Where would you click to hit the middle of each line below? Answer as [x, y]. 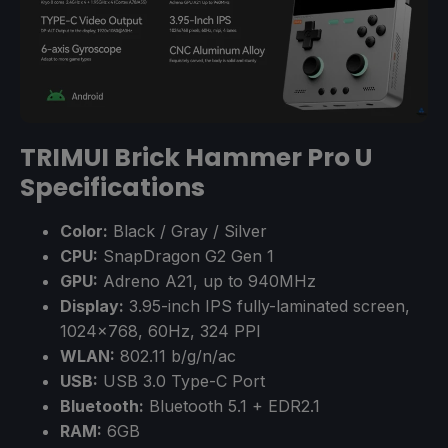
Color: [84, 230]
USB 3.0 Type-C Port [181, 380]
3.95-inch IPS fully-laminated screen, [267, 305]
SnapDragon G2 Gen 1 [186, 255]
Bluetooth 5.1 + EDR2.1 [232, 405]
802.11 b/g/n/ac [175, 355]
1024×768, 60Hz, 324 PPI [160, 330]
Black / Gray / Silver [187, 230]
